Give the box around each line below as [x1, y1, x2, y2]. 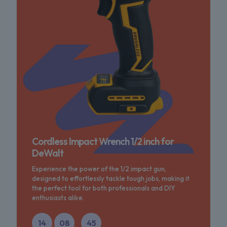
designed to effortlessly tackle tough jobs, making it [32, 174, 190, 183]
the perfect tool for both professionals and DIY [32, 184, 175, 193]
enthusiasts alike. [32, 194, 84, 202]
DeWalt [32, 147, 63, 160]
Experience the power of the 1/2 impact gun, [32, 165, 166, 173]
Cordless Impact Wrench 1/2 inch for [32, 135, 174, 148]
